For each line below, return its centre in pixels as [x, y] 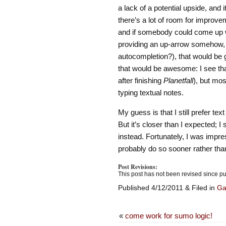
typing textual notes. [151, 92]
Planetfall [178, 80]
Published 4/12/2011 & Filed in [167, 188]
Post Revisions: [137, 167]
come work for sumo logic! [168, 216]
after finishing [140, 80]
